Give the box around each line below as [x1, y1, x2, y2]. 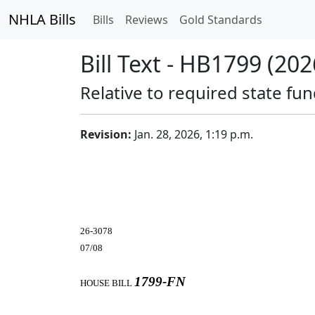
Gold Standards [179, 12, 262, 27]
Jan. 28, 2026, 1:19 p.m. [131, 127, 253, 142]
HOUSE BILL [80, 278, 134, 288]
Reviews [125, 12, 168, 27]
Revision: [80, 127, 131, 142]
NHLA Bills [8, 10, 76, 29]
